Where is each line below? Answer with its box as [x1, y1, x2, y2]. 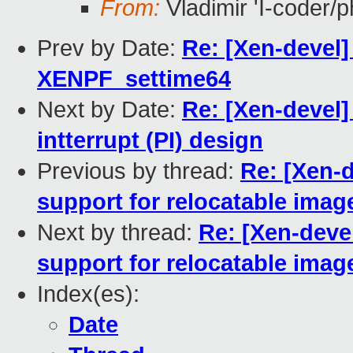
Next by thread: [37, 220, 199, 246]
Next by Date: [37, 97, 182, 123]
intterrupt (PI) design [37, 128, 263, 154]
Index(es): [37, 281, 139, 307]
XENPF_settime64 [37, 66, 231, 92]
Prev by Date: [37, 35, 182, 61]
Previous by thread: [37, 158, 240, 184]
